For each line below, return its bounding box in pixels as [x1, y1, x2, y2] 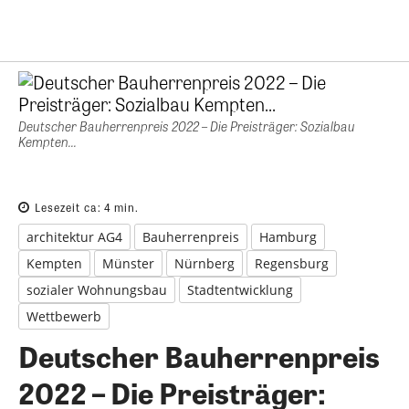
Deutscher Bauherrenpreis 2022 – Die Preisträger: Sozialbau [18, 117, 355, 135]
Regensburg [255, 254, 329, 272]
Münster [102, 254, 154, 272]
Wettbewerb [26, 307, 101, 325]
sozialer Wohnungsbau [26, 280, 167, 299]
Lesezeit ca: [35, 198, 104, 215]
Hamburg [259, 227, 317, 246]
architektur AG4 [26, 227, 122, 246]
